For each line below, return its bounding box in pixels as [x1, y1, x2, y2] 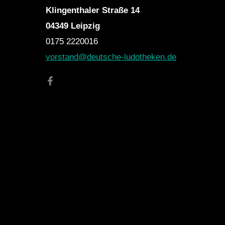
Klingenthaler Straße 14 [46, 6, 140, 16]
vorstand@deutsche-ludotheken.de [46, 52, 176, 62]
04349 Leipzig [46, 21, 100, 31]
